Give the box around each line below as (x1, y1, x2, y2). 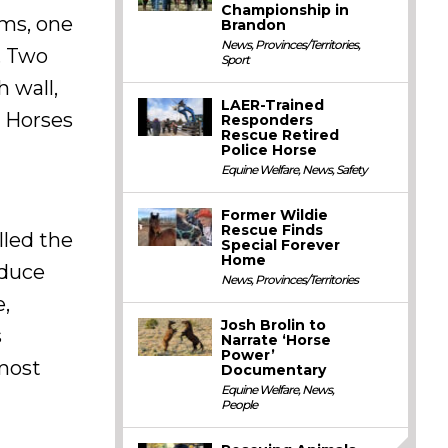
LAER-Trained (221, 96, 325, 114)
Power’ (221, 346, 276, 364)
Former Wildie (221, 206, 329, 224)
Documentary (221, 361, 327, 379)
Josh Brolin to (221, 316, 327, 334)
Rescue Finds (221, 221, 324, 239)
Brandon (221, 16, 287, 34)
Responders (221, 111, 314, 129)
